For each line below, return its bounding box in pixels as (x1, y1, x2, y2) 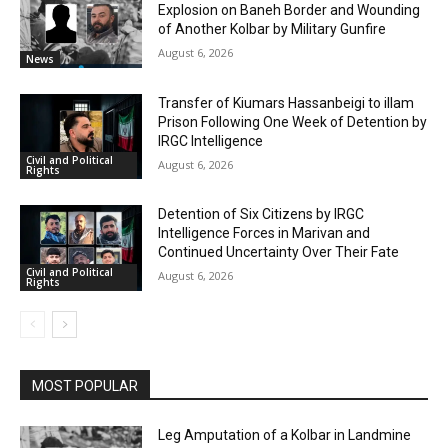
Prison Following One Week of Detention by (158, 113, 428, 130)
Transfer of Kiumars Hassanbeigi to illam (158, 94, 415, 111)
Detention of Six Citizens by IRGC (158, 206, 365, 223)
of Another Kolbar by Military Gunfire (158, 20, 387, 37)
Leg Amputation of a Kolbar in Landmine (158, 426, 412, 443)
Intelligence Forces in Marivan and (158, 225, 371, 242)
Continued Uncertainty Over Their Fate (158, 244, 400, 261)
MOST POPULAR (32, 377, 138, 394)
